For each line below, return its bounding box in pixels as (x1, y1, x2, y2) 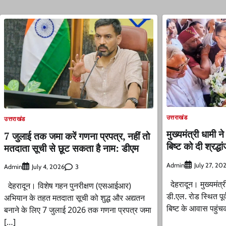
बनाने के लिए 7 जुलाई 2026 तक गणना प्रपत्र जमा (4, 204, 151, 216)
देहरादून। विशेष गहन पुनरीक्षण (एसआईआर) (4, 180, 131, 192)
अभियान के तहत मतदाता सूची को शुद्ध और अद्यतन (4, 192, 145, 204)
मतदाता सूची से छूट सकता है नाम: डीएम (4, 141, 139, 154)
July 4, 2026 (32, 163, 65, 171)
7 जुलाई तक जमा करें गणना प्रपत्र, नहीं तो (4, 129, 150, 142)
